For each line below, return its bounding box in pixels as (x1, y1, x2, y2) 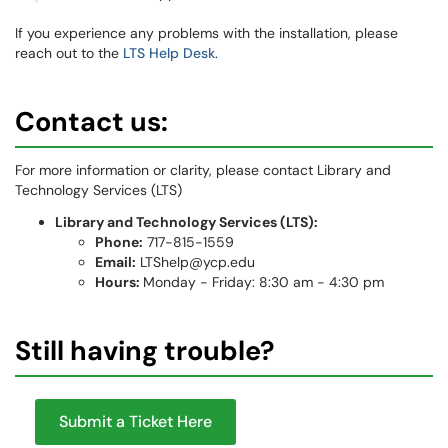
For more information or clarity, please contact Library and (15, 161, 391, 179)
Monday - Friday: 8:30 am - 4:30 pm (143, 273, 384, 291)
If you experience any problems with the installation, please (15, 24, 398, 42)
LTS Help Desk (123, 44, 215, 62)
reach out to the (15, 44, 123, 62)
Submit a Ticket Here (59, 411, 212, 432)
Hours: (95, 273, 143, 291)
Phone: (95, 233, 143, 251)
